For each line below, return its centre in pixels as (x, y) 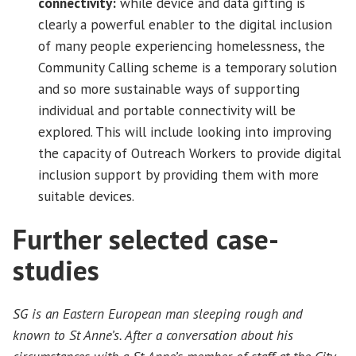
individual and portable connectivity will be (167, 110)
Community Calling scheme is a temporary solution (188, 68)
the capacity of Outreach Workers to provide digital (190, 153)
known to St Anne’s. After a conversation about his (153, 335)
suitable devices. (86, 196)
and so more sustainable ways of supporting (169, 89)
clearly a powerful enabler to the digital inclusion (185, 25)
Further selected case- (146, 239)
